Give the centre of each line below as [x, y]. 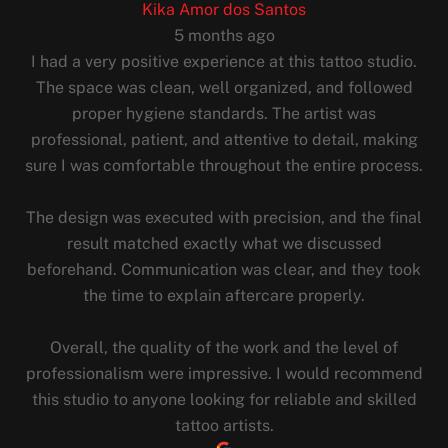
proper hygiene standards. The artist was [224, 114]
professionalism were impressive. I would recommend [224, 374]
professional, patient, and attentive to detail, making [224, 140]
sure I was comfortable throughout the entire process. [224, 166]
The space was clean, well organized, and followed [224, 88]
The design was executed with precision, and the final [224, 218]
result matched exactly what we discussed [224, 244]
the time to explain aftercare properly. [224, 296]
